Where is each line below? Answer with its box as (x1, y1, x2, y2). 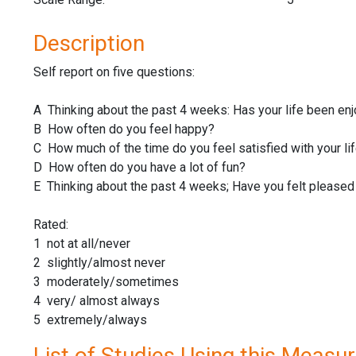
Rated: (33, 216, 68, 232)
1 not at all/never (33, 235, 130, 251)
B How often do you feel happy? (33, 121, 215, 137)
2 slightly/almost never (33, 254, 165, 270)
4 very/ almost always (33, 292, 160, 308)
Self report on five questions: (33, 64, 195, 79)
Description (33, 29, 145, 56)
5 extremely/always (33, 311, 147, 327)
